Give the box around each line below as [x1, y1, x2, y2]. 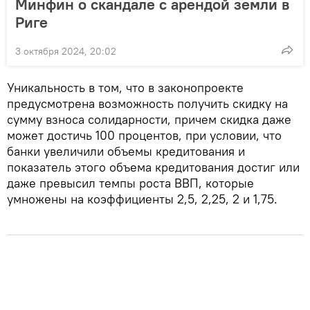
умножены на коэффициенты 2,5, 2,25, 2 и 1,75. [7, 190, 277, 207]
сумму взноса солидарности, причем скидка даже [7, 111, 291, 127]
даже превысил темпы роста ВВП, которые [7, 174, 254, 191]
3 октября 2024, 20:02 [15, 44, 116, 57]
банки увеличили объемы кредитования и [7, 143, 245, 159]
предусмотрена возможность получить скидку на [7, 95, 288, 111]
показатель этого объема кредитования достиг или [7, 158, 300, 175]
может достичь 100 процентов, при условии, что [7, 127, 282, 143]
